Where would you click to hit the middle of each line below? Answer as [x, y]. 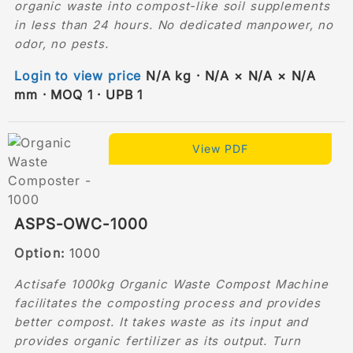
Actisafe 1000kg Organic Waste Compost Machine [171, 284]
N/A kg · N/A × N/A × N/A [229, 75]
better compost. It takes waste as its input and [162, 321]
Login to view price [78, 75]
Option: [40, 253]
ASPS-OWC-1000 [81, 224]
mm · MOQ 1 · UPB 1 [78, 94]
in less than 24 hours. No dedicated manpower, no [174, 24]
